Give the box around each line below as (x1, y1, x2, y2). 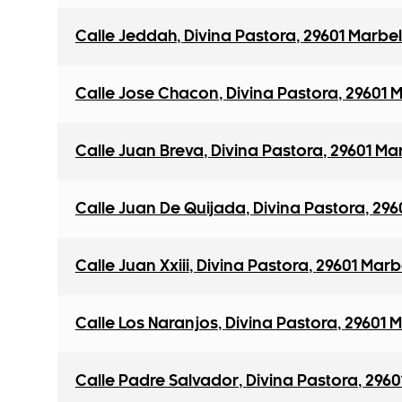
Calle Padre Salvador (74, 374, 239, 389)
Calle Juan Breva (74, 144, 204, 159)
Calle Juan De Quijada (74, 202, 246, 216)
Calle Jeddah (74, 30, 177, 44)
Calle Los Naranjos (74, 317, 218, 331)
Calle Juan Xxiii (74, 259, 189, 274)
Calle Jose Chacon (74, 87, 219, 101)
